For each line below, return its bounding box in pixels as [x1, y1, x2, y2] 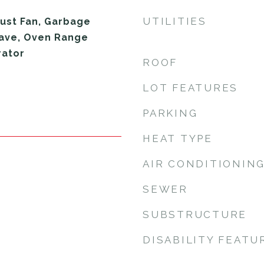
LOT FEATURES [143, 82, 238, 94]
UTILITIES [143, 15, 207, 27]
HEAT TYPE [143, 133, 213, 144]
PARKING [143, 107, 198, 119]
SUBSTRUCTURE [143, 209, 247, 220]
